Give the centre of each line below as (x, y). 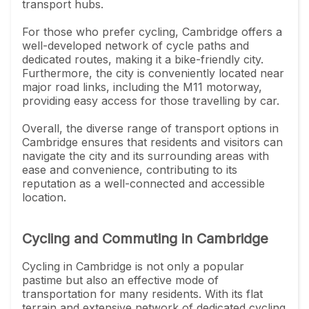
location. (44, 197)
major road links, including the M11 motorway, (142, 87)
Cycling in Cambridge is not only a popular (133, 266)
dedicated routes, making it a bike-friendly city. (143, 59)
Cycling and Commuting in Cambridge (145, 238)
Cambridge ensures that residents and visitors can (152, 142)
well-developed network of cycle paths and (136, 45)
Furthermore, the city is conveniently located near (153, 73)
